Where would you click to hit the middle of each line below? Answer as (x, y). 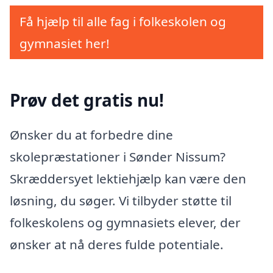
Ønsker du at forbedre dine (91, 135)
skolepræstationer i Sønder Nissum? (118, 157)
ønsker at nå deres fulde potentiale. (117, 245)
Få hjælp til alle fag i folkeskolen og (123, 22)
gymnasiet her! (65, 44)
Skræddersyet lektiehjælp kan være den (128, 179)
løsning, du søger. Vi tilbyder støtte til (121, 201)
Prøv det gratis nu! (87, 100)
